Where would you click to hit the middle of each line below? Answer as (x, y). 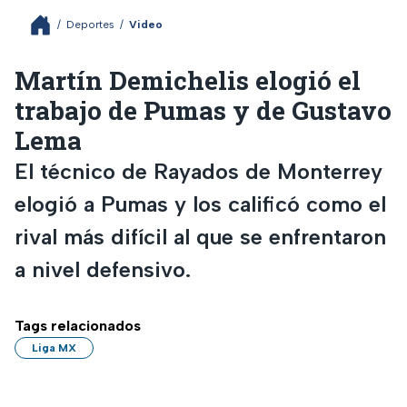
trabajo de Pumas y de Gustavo (203, 110)
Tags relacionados (78, 325)
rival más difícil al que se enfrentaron (200, 236)
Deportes (90, 24)
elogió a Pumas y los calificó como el (200, 203)
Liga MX (54, 347)
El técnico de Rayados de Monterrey (199, 171)
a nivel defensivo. (103, 269)
